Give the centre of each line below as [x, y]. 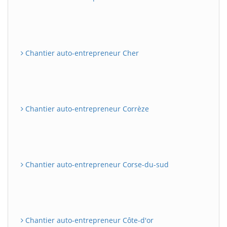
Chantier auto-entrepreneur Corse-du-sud [96, 164]
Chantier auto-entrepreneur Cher [81, 53]
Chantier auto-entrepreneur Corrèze [86, 108]
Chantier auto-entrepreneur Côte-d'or [88, 220]
